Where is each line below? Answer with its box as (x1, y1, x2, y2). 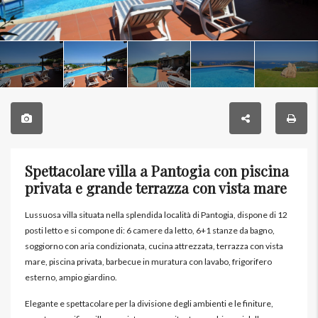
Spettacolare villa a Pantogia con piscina (25, 161, 289, 181)
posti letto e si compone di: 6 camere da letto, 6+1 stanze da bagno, (25, 225, 275, 236)
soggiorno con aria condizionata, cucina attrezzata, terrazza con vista (25, 241, 283, 252)
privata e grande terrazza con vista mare (25, 178, 287, 198)
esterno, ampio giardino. (25, 272, 117, 283)
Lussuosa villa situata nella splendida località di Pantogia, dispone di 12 (25, 209, 287, 221)
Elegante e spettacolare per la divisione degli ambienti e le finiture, (25, 298, 273, 309)
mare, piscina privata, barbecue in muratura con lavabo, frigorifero (25, 256, 272, 268)
